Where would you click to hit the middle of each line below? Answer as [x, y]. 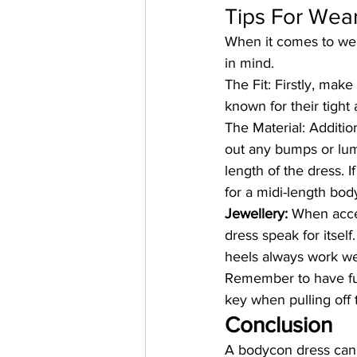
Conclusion [279, 325]
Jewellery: [256, 214]
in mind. [249, 63]
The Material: [265, 127]
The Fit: [248, 84]
